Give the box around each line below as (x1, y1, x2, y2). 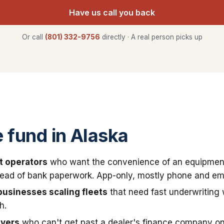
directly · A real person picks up (99, 32, 202, 41)
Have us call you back (69, 7, 155, 17)
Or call (21, 32, 45, 41)
